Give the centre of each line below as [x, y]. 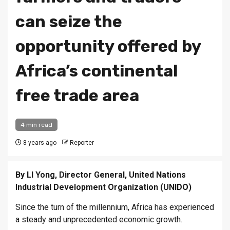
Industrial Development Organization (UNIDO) [103, 187]
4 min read [36, 125]
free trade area [77, 96]
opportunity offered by [108, 46]
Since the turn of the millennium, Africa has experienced [115, 207]
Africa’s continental [97, 71]
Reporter [82, 143]
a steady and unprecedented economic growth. [99, 220]
